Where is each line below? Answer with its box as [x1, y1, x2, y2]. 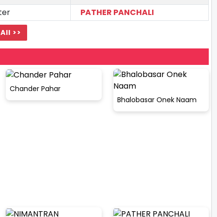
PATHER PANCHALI [80, 6, 154, 18]
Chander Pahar [10, 84, 61, 94]
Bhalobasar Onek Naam [117, 94, 197, 105]
